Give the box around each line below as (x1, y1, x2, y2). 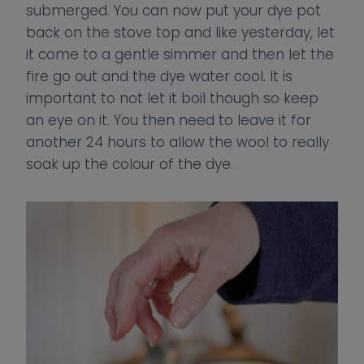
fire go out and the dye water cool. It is (26, 67, 292, 86)
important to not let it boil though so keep (26, 89, 318, 108)
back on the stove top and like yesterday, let (26, 23, 335, 42)
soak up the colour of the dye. (26, 154, 233, 174)
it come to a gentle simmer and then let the (26, 45, 334, 64)
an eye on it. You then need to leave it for (26, 110, 311, 130)
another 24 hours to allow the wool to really (26, 132, 329, 152)
